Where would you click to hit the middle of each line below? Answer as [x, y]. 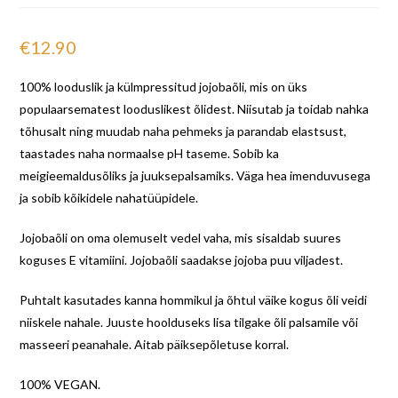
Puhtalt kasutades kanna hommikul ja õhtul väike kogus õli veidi [194, 300]
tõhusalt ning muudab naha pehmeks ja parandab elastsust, [183, 131]
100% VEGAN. [60, 385]
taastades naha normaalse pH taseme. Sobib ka [150, 154]
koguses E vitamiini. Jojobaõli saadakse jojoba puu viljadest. [182, 260]
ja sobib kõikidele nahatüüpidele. [109, 198]
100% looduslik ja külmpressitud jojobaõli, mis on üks [164, 87]
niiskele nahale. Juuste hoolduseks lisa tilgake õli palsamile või [189, 322]
